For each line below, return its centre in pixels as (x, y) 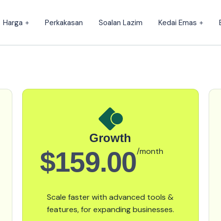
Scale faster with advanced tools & (110, 197)
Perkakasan (64, 22)
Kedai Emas (178, 22)
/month (150, 151)
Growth (110, 138)
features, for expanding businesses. (110, 209)
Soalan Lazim (121, 22)
